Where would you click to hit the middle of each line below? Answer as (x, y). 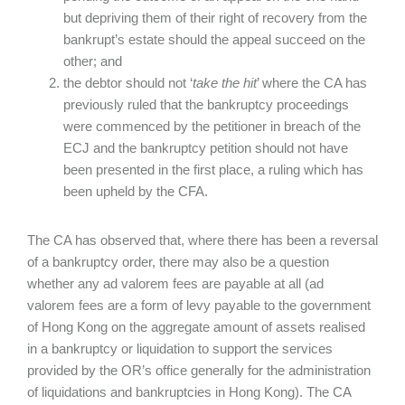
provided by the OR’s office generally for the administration (199, 370)
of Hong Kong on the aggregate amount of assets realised (196, 327)
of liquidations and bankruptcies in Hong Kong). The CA (189, 392)
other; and (93, 61)
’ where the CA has (312, 83)
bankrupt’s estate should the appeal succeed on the (214, 39)
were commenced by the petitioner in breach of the (212, 126)
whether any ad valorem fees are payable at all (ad (175, 283)
